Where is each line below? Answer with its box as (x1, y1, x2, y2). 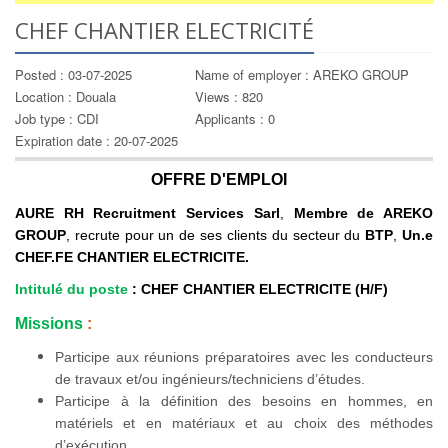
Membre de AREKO (293, 205, 434, 221)
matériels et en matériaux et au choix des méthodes (55, 415, 433, 431)
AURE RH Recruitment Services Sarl (15, 205, 280, 221)
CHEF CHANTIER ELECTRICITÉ (15, 15, 314, 45)
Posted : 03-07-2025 (15, 65, 132, 84)
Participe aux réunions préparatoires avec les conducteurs (55, 349, 433, 365)
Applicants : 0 (195, 109, 275, 128)
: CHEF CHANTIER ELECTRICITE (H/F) (128, 281, 388, 297)
